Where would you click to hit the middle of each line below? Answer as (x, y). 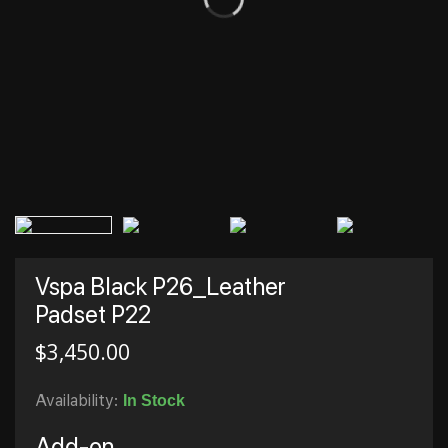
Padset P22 (93, 314)
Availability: (79, 400)
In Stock (154, 400)
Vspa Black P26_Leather (160, 286)
